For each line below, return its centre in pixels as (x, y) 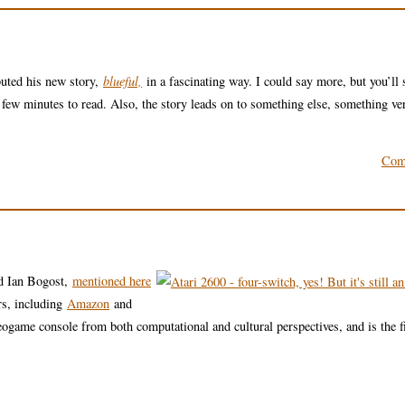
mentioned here (112, 281)
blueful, (122, 80)
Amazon (88, 304)
